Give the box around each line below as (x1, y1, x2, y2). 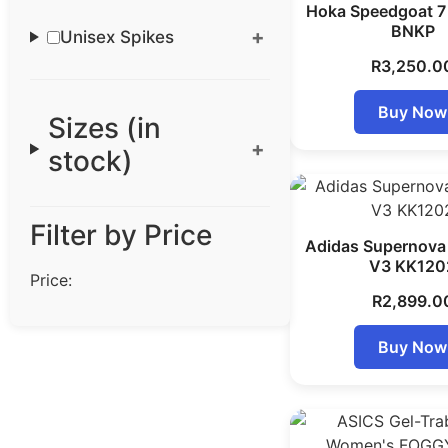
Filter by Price (30, 218, 212, 252)
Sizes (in (47, 111, 161, 145)
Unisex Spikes (60, 26, 175, 47)
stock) (47, 144, 133, 178)
